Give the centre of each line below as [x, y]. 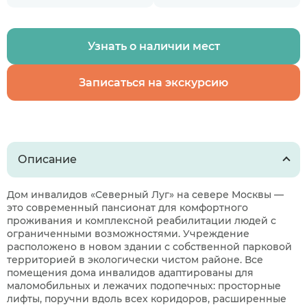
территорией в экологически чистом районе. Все [135, 260]
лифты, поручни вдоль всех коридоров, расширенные [147, 299]
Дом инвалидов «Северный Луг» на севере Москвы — [145, 195]
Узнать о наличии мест [153, 46]
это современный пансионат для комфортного [127, 208]
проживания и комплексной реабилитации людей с [142, 221]
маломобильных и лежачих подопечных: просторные [144, 286]
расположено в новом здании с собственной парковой [149, 247]
